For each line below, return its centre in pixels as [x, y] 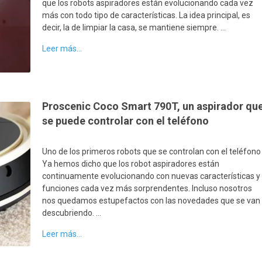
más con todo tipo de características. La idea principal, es [146, 15]
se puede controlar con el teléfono [126, 121]
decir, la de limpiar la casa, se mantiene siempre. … [134, 27]
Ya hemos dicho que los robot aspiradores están [131, 164]
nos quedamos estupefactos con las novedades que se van [151, 201]
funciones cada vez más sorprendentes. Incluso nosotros [147, 189]
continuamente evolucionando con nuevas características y [151, 176]
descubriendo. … [72, 213]
